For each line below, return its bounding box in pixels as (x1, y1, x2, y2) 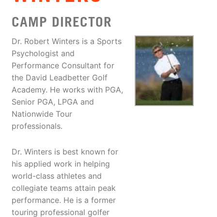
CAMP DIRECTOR (12, 14, 112, 30)
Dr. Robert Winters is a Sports (12, 36, 122, 46)
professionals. (12, 121, 62, 131)
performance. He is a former (12, 195, 116, 205)
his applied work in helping (12, 159, 110, 169)
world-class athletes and (12, 171, 102, 181)
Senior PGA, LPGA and (12, 97, 94, 107)
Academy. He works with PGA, (12, 85, 123, 95)
